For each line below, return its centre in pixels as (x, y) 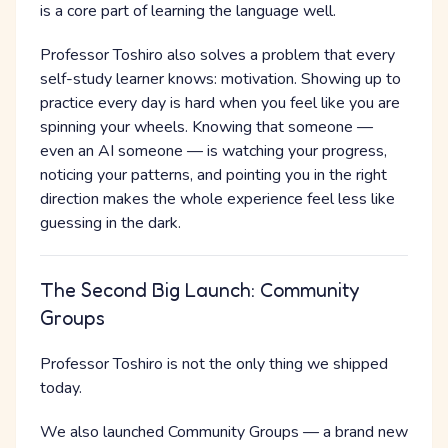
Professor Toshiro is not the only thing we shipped (214, 364)
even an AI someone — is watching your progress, (213, 151)
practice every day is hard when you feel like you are (220, 103)
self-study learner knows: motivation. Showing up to (220, 79)
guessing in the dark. (110, 223)
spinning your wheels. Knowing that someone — (206, 127)
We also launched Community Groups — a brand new (224, 432)
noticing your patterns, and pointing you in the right (213, 175)
